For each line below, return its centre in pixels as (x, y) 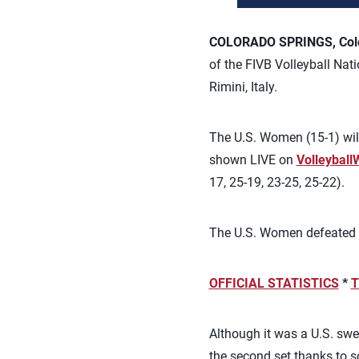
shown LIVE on (252, 160)
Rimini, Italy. (243, 87)
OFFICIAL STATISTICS (274, 283)
